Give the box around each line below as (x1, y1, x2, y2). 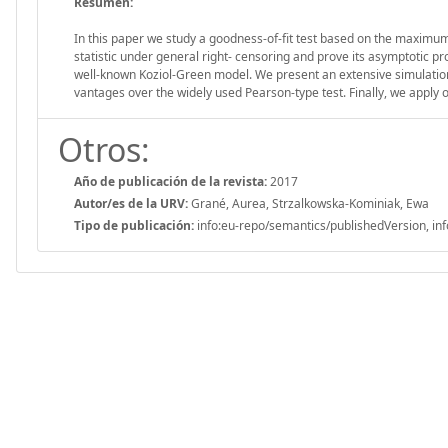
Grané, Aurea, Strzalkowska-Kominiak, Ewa (188, 194, 429, 212)
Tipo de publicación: (74, 216, 194, 234)
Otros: (58, 127, 150, 171)
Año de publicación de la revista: (74, 172, 267, 190)
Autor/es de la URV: (74, 194, 188, 212)
